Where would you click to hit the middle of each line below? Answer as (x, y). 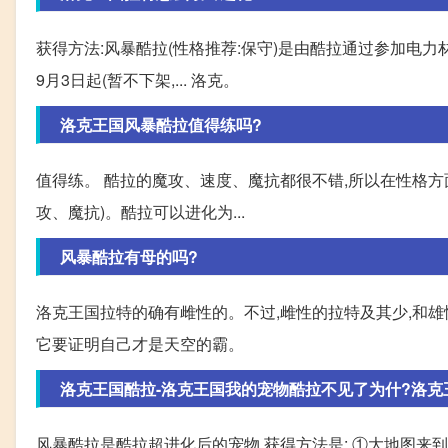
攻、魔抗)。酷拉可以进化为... (140, 212)
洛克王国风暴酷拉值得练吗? (161, 125)
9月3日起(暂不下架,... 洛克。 (137, 80)
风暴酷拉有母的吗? (129, 257)
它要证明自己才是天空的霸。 (140, 344)
